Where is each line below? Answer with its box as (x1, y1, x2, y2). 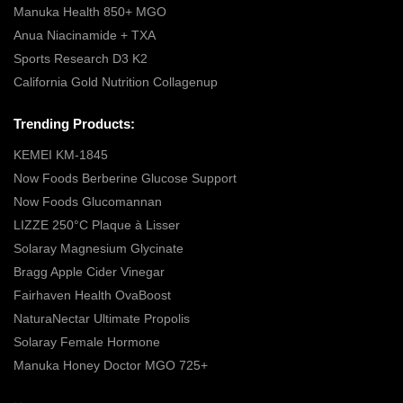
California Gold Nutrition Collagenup (13, 75, 221, 90)
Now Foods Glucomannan (13, 193, 162, 209)
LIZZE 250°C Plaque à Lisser (13, 217, 180, 232)
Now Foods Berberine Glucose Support (13, 170, 237, 185)
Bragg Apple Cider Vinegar (13, 264, 165, 279)
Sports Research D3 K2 (13, 51, 148, 67)
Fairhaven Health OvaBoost (13, 287, 171, 302)
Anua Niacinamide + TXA (13, 28, 156, 43)
